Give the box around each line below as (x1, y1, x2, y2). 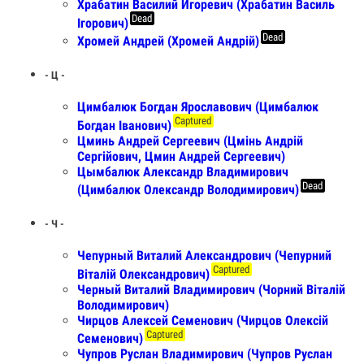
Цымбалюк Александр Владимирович (77, 163, 288, 180)
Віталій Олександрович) (77, 266, 210, 282)
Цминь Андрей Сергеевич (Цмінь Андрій (77, 132, 303, 149)
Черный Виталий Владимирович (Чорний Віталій (77, 281, 345, 297)
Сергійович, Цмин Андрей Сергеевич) (77, 148, 285, 164)
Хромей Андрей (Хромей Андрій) (77, 32, 259, 49)
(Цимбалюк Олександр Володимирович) (77, 181, 299, 197)
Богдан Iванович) (77, 117, 171, 133)
